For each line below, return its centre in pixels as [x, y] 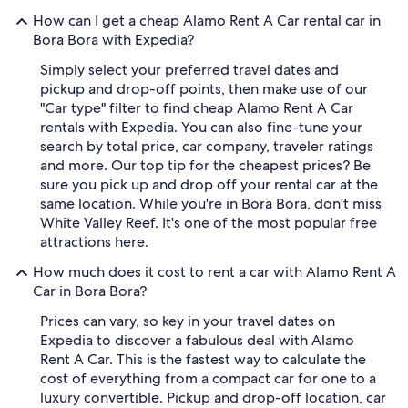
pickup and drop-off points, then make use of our [204, 89]
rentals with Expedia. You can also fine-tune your [201, 127]
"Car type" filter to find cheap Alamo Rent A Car [197, 108]
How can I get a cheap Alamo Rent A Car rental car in [207, 20]
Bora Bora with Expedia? [113, 40]
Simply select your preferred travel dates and [189, 70]
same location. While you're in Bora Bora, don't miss [211, 204]
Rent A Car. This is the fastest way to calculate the [203, 359]
